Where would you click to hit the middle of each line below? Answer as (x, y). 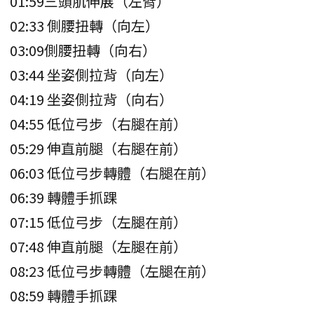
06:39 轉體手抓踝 (63, 197)
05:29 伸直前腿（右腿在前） (98, 148)
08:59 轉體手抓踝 (63, 295)
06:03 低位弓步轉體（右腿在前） (112, 172)
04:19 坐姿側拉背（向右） (91, 99)
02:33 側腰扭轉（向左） (84, 25)
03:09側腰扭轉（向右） (83, 50)
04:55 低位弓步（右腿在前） (98, 123)
